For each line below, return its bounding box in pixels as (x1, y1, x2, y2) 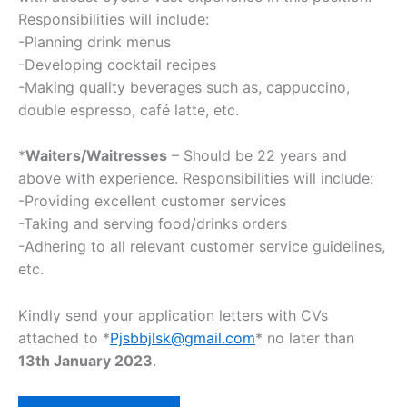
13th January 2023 (18, 351, 153, 370)
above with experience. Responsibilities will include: (18, 169, 373, 188)
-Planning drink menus (18, 32, 171, 51)
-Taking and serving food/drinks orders (18, 214, 287, 233)
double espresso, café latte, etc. (18, 100, 239, 119)
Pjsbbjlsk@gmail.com (110, 328, 255, 347)
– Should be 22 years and (167, 146, 347, 165)
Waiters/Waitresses (25, 146, 167, 165)
